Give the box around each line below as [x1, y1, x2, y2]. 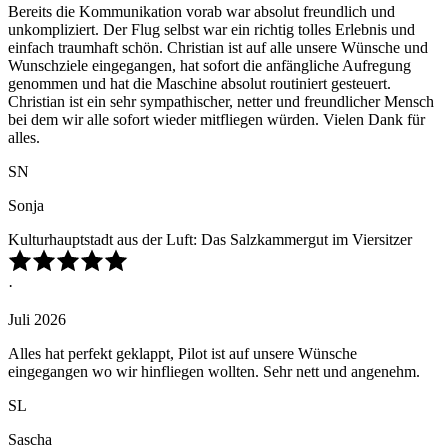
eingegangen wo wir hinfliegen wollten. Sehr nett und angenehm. [8, 363, 420, 381]
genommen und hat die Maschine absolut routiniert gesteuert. [8, 75, 391, 93]
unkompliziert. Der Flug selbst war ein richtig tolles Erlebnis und [8, 21, 415, 39]
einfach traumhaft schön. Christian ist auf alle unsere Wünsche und [8, 39, 428, 57]
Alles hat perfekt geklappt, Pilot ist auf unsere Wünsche [8, 345, 357, 363]
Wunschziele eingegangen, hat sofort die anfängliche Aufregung [8, 57, 411, 75]
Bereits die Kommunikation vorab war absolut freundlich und [8, 3, 395, 21]
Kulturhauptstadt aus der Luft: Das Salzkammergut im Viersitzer [8, 231, 412, 249]
